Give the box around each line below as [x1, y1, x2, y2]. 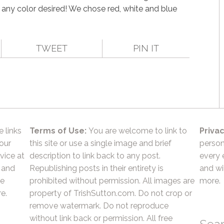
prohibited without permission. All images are [29, 176, 194, 185]
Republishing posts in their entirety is [29, 163, 163, 173]
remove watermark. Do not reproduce [29, 201, 168, 210]
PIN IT [132, 43, 159, 53]
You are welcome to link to [86, 126, 187, 135]
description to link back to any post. [29, 151, 160, 160]
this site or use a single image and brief [29, 138, 171, 148]
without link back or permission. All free [29, 213, 172, 223]
